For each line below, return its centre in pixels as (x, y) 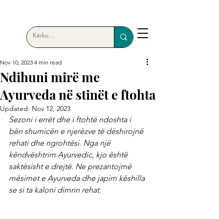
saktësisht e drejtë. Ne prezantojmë (71, 166)
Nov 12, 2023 (51, 109)
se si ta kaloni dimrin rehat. (55, 190)
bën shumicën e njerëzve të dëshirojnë (77, 131)
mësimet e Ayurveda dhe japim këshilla (78, 178)
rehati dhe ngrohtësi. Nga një (61, 143)
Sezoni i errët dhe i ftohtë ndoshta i (71, 120)
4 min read (48, 62)
